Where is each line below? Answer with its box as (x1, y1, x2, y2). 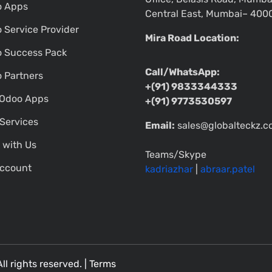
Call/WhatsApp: (145, 66, 220, 78)
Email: (145, 120, 175, 132)
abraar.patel (200, 163, 255, 175)
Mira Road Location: (145, 32, 239, 44)
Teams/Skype (145, 149, 206, 161)
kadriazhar (145, 163, 193, 175)
